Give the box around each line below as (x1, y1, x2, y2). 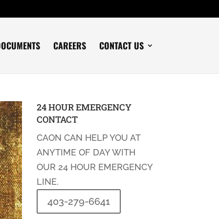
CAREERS (53, 39, 86, 52)
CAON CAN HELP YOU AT (36, 132, 140, 143)
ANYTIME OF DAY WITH (36, 147, 135, 157)
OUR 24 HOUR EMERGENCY (36, 162, 153, 172)
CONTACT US (99, 39, 144, 52)
